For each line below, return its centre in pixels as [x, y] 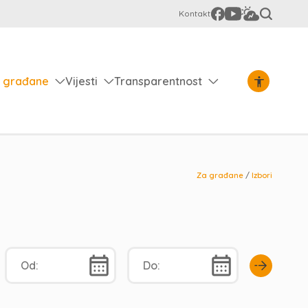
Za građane [220, 175]
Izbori [262, 175]
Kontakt [195, 13]
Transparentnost [158, 81]
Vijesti [81, 81]
